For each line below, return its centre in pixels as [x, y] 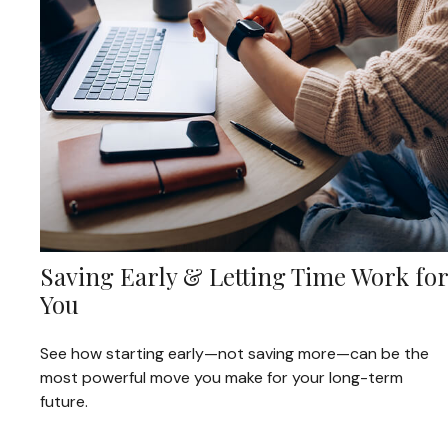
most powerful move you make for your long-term [221, 378]
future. [64, 402]
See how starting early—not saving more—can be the [234, 354]
